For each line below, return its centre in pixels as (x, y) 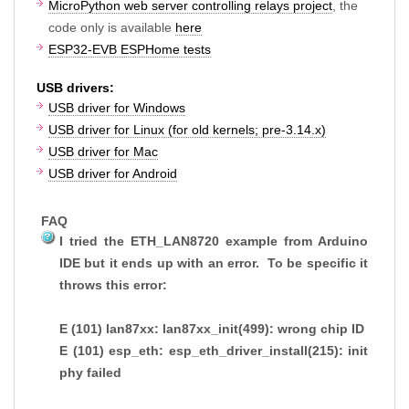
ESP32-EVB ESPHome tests (130, 49)
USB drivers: (75, 87)
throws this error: (113, 284)
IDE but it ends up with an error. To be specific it (214, 262)
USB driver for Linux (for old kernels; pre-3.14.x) (187, 129)
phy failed (90, 372)
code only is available (112, 27)
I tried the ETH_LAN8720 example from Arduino (214, 241)
